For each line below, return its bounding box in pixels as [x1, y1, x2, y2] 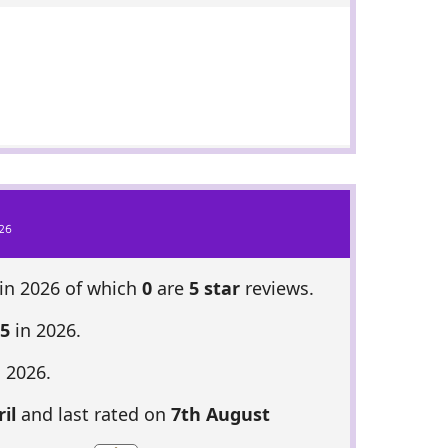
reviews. [239, 276, 314, 301]
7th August [170, 402, 270, 427]
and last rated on [15, 402, 171, 427]
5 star [188, 276, 240, 301]
